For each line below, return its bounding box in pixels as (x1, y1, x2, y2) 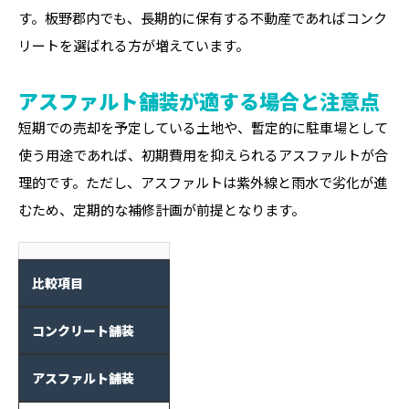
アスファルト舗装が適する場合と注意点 (18, 86, 380, 115)
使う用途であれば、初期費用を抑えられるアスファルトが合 (18, 145, 388, 164)
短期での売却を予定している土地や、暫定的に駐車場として (18, 118, 388, 137)
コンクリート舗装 (32, 321, 134, 340)
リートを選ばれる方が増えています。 (18, 36, 249, 55)
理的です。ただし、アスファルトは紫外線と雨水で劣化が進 (18, 173, 387, 192)
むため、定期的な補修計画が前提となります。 (18, 200, 305, 219)
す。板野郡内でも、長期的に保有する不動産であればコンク (18, 8, 387, 27)
